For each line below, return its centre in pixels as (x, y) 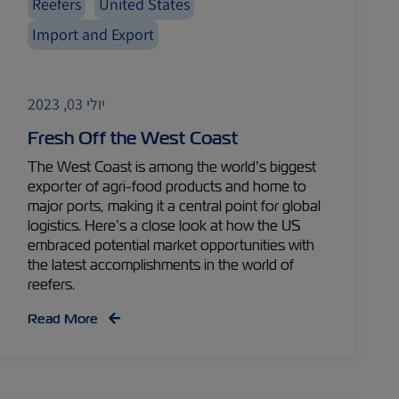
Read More (65, 319)
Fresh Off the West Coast (133, 138)
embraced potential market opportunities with (171, 245)
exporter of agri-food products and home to (167, 187)
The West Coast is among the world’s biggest (172, 167)
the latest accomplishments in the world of (161, 265)
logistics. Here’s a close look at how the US (164, 226)
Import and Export (94, 34)
